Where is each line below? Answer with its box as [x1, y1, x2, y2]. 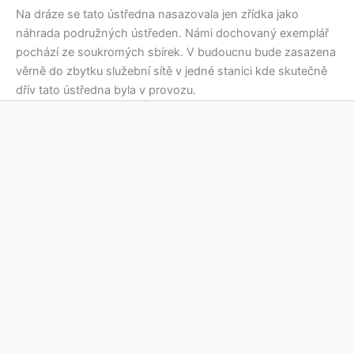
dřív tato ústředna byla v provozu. [16, 83, 196, 98]
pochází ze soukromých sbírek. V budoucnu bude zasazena [16, 45, 336, 60]
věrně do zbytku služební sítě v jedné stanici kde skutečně [16, 64, 327, 79]
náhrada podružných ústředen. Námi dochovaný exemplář [16, 26, 329, 41]
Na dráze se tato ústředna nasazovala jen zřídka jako [16, 7, 299, 22]
